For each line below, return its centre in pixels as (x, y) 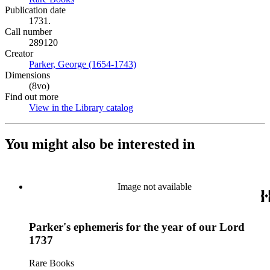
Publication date (35, 10)
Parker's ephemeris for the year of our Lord (137, 227)
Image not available (154, 186)
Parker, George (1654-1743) (83, 64)
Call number (28, 32)
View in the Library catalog (81, 108)
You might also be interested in (100, 144)
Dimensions (27, 75)
